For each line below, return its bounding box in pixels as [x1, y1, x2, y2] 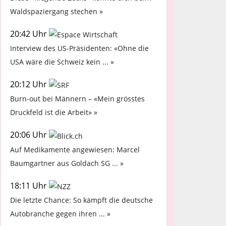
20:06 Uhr [10, 129, 49, 141]
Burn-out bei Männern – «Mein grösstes [10, 94, 145, 104]
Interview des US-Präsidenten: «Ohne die [10, 43, 149, 53]
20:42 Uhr [10, 28, 49, 39]
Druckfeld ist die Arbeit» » [10, 107, 97, 118]
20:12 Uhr [10, 79, 49, 90]
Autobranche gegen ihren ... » [10, 208, 110, 218]
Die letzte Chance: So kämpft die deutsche [10, 195, 153, 205]
